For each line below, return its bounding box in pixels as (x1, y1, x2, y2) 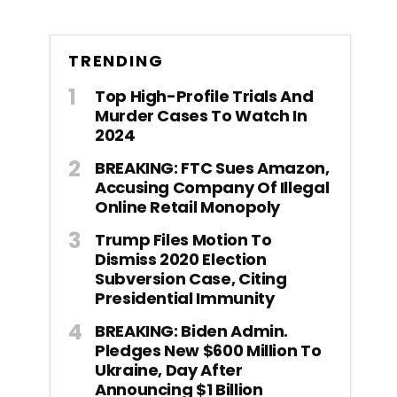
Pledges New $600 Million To (95, 339, 322, 362)
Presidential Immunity (95, 286, 275, 309)
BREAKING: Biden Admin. (95, 319, 289, 342)
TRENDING (68, 49, 164, 72)
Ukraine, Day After (95, 358, 243, 381)
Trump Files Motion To (95, 228, 272, 251)
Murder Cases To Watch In (95, 104, 307, 127)
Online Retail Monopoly (95, 195, 281, 218)
